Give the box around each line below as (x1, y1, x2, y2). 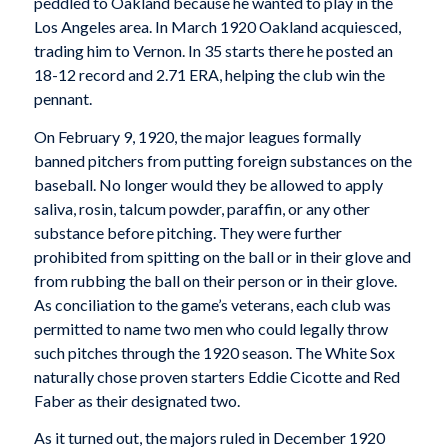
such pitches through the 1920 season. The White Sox (33, 342, 395, 362)
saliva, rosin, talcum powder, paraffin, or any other (33, 198, 370, 218)
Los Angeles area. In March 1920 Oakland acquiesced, (33, 17, 401, 37)
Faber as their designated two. (33, 390, 240, 410)
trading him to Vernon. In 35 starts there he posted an (33, 41, 393, 61)
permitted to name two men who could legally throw (33, 318, 388, 338)
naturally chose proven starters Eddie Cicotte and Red (33, 366, 400, 386)
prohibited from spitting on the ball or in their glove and (33, 246, 411, 266)
